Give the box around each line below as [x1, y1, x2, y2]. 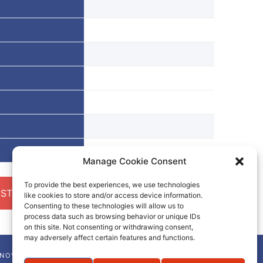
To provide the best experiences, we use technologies [24, 180, 200, 189]
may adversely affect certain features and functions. [24, 233, 195, 242]
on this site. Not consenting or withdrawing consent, [24, 222, 193, 231]
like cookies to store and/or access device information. [24, 191, 203, 200]
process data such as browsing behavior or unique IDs [24, 212, 200, 221]
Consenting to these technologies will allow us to [24, 201, 184, 210]
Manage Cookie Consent [83, 156, 187, 167]
